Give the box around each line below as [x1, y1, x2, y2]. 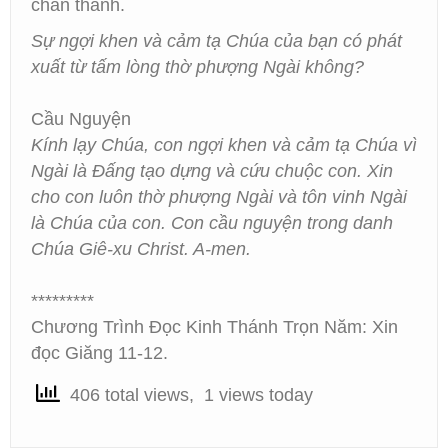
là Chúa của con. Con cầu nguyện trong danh [31, 213, 393, 233]
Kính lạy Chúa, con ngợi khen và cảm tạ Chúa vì [31, 135, 417, 155]
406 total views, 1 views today [60, 385, 313, 406]
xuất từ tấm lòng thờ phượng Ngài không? [31, 57, 364, 77]
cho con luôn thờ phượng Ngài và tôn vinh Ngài [31, 187, 407, 207]
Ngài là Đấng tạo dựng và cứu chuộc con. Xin [31, 161, 393, 181]
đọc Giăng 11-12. [31, 343, 168, 363]
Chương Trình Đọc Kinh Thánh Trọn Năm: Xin [31, 317, 398, 337]
